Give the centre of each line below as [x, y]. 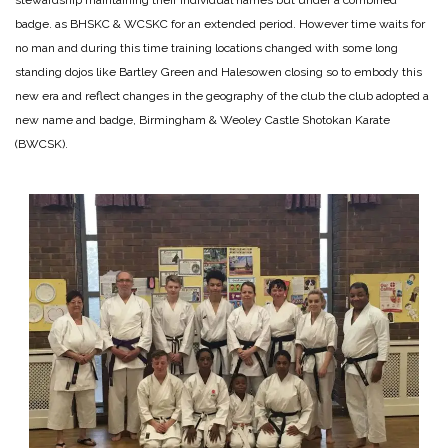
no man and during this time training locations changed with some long [206, 47]
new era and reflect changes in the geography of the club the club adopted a [222, 95]
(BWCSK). [41, 143]
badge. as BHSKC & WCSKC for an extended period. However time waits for [220, 23]
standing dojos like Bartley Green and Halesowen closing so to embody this [218, 71]
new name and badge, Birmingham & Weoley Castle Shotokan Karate [202, 119]
